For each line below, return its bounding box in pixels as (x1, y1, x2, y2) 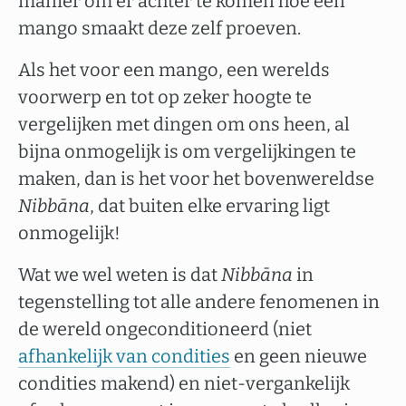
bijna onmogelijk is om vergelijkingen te (18, 140, 356, 162)
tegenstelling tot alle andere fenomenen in (18, 291, 380, 313)
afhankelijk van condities (18, 345, 230, 367)
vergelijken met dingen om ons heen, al (18, 113, 350, 135)
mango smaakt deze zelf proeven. (18, 17, 301, 39)
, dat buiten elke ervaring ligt (90, 195, 330, 217)
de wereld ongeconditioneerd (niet (18, 318, 312, 340)
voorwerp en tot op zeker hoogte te (18, 86, 312, 108)
